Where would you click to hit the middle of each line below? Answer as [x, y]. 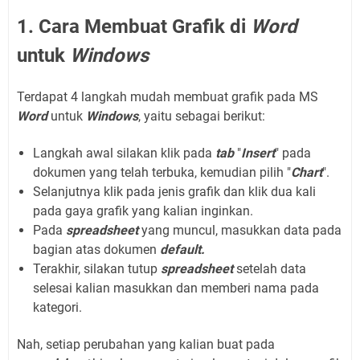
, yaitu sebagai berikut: [202, 116]
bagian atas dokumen [96, 249]
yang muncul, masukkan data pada [241, 230]
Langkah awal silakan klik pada [124, 153]
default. [182, 249]
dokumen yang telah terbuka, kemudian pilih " [162, 172]
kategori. [57, 307]
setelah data [271, 268]
